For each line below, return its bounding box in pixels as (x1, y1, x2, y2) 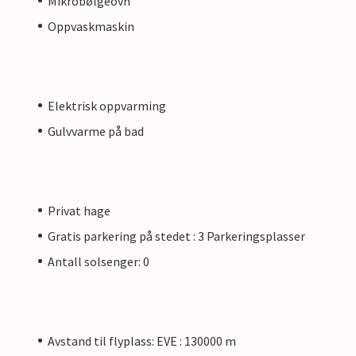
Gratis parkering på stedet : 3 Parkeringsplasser (48, 227, 305, 244)
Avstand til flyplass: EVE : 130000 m (48, 332, 236, 349)
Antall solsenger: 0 (48, 253, 149, 269)
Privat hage (48, 202, 110, 219)
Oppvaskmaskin (48, 17, 134, 34)
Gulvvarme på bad (48, 122, 144, 139)
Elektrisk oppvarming (48, 97, 166, 114)
